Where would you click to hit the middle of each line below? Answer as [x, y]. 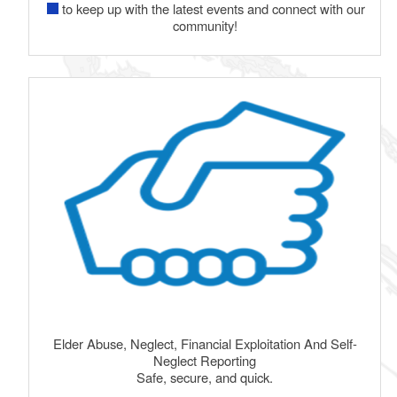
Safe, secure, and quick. [205, 377]
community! [205, 26]
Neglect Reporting [205, 360]
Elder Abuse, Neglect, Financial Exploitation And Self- [205, 343]
